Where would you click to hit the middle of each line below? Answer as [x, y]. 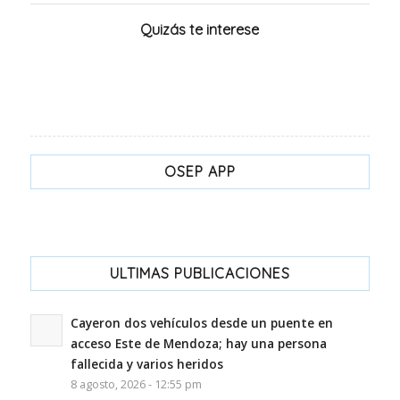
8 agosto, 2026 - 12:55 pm [136, 384]
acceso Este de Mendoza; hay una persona [198, 343]
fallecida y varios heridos [146, 363]
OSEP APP [200, 171]
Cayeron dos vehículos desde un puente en [201, 322]
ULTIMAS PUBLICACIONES [200, 273]
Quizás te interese [200, 29]
